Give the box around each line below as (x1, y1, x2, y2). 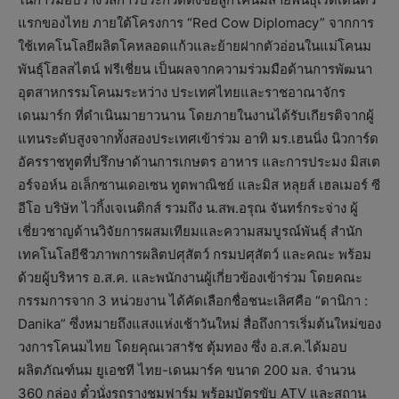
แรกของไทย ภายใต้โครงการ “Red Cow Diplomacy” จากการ (18, 14, 374, 32)
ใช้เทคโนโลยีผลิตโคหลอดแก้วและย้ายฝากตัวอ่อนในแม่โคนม (18, 37, 371, 55)
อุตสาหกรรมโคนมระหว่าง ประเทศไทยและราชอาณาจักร (18, 84, 346, 102)
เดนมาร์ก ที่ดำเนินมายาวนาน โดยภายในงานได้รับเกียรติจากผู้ (18, 107, 374, 125)
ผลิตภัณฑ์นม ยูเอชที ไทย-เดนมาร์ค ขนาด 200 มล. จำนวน (18, 362, 355, 379)
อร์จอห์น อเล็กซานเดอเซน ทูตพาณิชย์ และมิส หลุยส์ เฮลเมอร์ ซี (18, 176, 380, 194)
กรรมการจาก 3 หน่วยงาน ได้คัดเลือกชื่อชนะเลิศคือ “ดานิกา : (18, 292, 368, 310)
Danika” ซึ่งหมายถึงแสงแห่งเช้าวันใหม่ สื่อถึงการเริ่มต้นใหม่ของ (18, 315, 381, 333)
